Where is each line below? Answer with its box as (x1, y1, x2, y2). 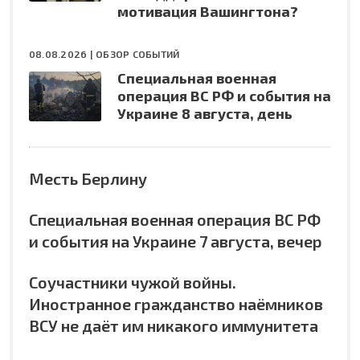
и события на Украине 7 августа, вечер (29, 231, 322, 251)
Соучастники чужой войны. (29, 272, 236, 292)
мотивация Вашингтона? (117, 2, 298, 20)
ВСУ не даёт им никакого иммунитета (29, 315, 318, 335)
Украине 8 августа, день (117, 104, 292, 122)
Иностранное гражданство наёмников (29, 293, 323, 313)
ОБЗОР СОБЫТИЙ (96, 47, 180, 59)
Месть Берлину (29, 168, 147, 188)
